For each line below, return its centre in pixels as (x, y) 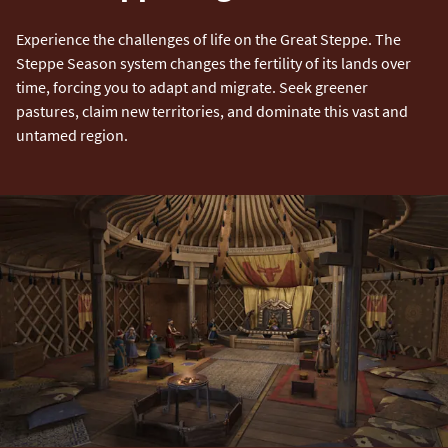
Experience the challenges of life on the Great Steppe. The (208, 38)
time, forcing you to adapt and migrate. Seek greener (192, 86)
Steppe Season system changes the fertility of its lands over (213, 62)
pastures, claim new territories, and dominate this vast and (212, 110)
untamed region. (72, 134)
